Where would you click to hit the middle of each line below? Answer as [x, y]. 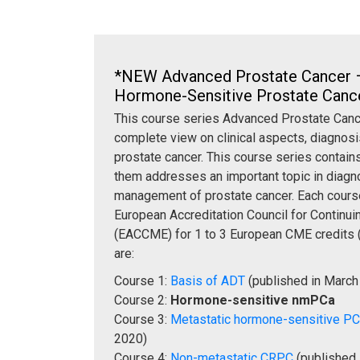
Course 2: [142, 300]
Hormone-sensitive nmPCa [253, 300]
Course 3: [142, 319]
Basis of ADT [208, 280]
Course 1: [142, 280]
